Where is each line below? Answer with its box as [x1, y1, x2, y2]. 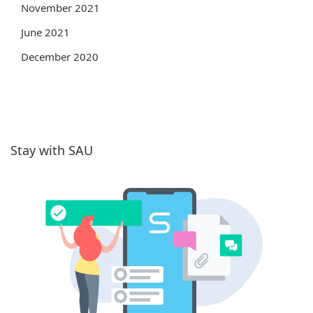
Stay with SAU [10, 141, 93, 159]
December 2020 [21, 49, 99, 64]
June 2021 [21, 24, 70, 39]
